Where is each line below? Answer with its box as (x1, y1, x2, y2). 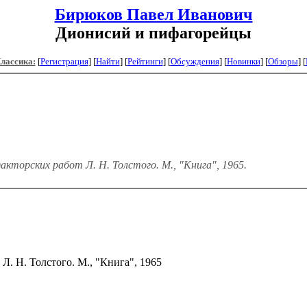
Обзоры (267, 56, 298, 66)
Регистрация (40, 56, 88, 66)
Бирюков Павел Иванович (54, 5, 253, 23)
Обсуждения (170, 56, 219, 66)
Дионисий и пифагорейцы (56, 24, 251, 42)
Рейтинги (127, 56, 163, 66)
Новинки (226, 56, 260, 66)
